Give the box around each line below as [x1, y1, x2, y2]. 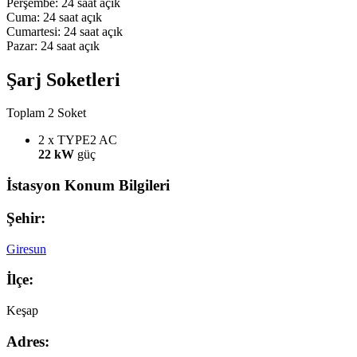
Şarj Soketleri [6, 69, 120, 90]
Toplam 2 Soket [6, 106, 86, 120]
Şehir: [6, 209, 45, 226]
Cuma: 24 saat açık [6, 10, 102, 24]
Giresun [6, 241, 46, 256]
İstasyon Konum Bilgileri [6, 177, 170, 194]
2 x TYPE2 [38, 133, 99, 147]
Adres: [6, 332, 49, 350]
